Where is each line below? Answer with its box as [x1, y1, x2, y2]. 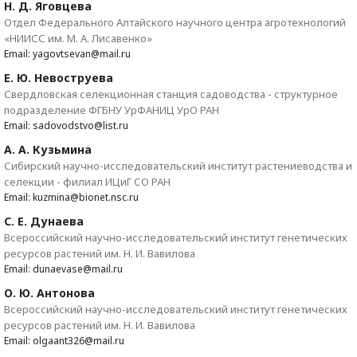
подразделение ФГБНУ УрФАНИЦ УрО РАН [4, 103, 219, 117]
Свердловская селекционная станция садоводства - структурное [4, 87, 338, 101]
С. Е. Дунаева [4, 214, 84, 229]
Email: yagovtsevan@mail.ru [4, 47, 131, 61]
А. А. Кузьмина [4, 142, 92, 157]
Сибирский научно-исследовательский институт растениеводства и [4, 159, 352, 173]
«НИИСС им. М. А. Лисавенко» [4, 31, 152, 45]
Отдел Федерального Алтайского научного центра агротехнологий [4, 15, 346, 29]
